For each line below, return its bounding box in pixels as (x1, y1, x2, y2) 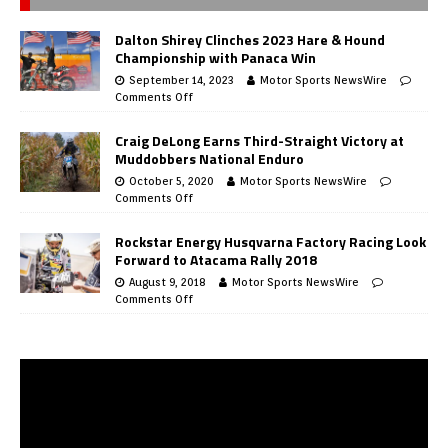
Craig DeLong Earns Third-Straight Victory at (115, 129, 404, 151)
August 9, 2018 (129, 274, 206, 289)
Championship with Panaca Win (115, 46, 316, 68)
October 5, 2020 (129, 173, 214, 188)
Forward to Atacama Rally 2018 (115, 248, 317, 270)
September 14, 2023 (129, 72, 234, 87)
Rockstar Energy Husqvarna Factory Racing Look (115, 230, 426, 252)
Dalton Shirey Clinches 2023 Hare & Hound (115, 28, 385, 50)
